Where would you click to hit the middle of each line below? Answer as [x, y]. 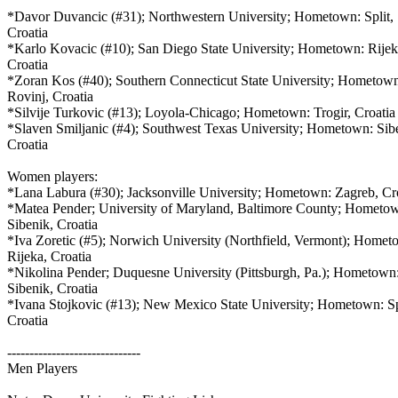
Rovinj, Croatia [52, 96]
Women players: [54, 176]
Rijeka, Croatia [51, 256]
